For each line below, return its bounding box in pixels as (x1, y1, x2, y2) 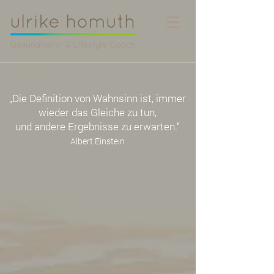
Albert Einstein (70, 135, 125, 147)
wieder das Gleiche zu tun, (39, 105, 157, 119)
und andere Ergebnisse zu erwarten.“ (15, 119, 180, 133)
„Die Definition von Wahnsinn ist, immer (9, 91, 186, 105)
